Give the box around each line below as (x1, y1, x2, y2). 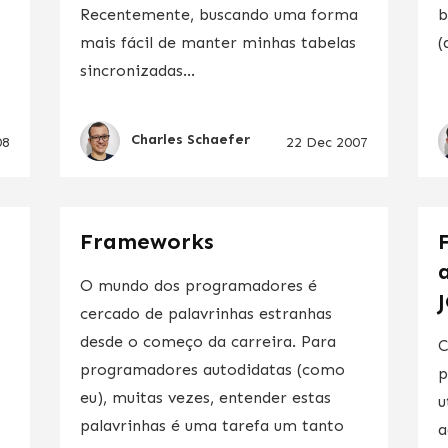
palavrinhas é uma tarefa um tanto (79, 415, 344, 435)
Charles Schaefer (130, 131, 250, 149)
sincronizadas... (79, 60, 195, 80)
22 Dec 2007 (286, 133, 369, 151)
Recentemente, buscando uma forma (79, 4, 358, 24)
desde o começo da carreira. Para (79, 331, 336, 351)
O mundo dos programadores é (79, 275, 317, 295)
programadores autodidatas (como (79, 359, 345, 379)
